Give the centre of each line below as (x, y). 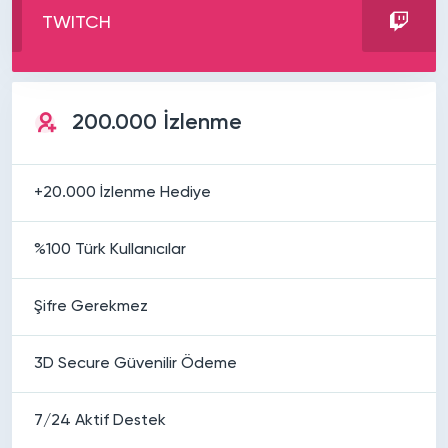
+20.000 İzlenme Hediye (122, 192)
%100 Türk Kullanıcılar (110, 249)
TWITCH (76, 22)
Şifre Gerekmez (91, 306)
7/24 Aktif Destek (100, 420)
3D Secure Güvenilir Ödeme (135, 363)
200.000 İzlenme (157, 122)
